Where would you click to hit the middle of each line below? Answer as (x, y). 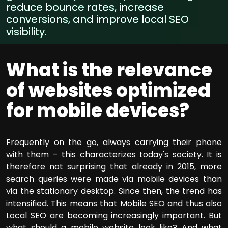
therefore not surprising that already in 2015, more (114, 166)
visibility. (26, 31)
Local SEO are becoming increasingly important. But (114, 215)
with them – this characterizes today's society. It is (114, 154)
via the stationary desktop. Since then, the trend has (114, 191)
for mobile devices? (98, 110)
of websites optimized (108, 90)
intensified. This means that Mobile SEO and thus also (114, 203)
